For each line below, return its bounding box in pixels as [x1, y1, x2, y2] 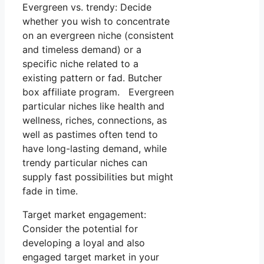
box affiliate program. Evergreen [22, 86, 174, 98]
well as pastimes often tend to [22, 128, 158, 141]
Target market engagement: [22, 209, 146, 221]
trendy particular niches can [22, 157, 147, 169]
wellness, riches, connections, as [22, 114, 167, 127]
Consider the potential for [22, 223, 138, 235]
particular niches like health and [22, 100, 164, 113]
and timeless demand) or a [22, 44, 141, 56]
